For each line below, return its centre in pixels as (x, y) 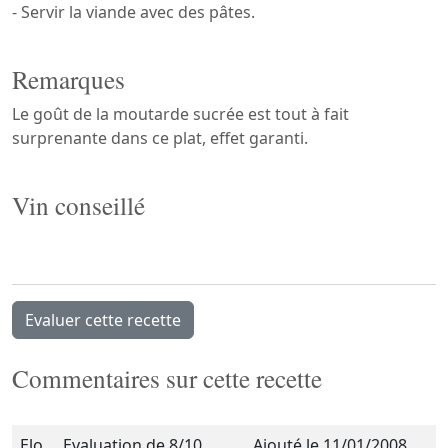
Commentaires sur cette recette (167, 378)
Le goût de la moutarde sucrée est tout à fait (180, 114)
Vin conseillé (78, 205)
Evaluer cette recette (103, 320)
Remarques (68, 79)
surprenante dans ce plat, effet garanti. (160, 138)
